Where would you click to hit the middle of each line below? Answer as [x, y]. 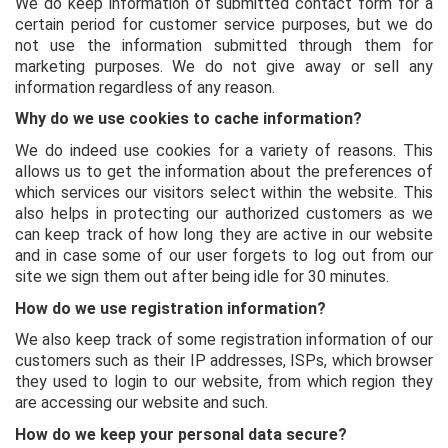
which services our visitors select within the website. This [224, 192]
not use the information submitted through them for [224, 45]
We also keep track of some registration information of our [224, 340]
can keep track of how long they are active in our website [224, 234]
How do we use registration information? [170, 308]
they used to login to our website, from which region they [224, 382]
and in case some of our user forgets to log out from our [224, 255]
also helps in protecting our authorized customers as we [224, 213]
